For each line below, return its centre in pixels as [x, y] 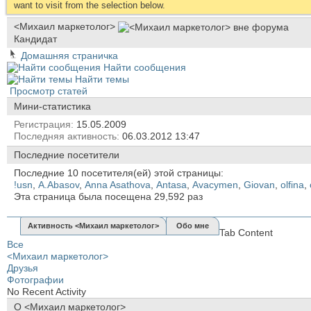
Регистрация [42, 124]
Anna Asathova [118, 184]
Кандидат [35, 39]
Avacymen [215, 184]
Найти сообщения [143, 67]
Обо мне [193, 225]
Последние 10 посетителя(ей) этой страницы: [119, 173]
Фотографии [35, 279]
